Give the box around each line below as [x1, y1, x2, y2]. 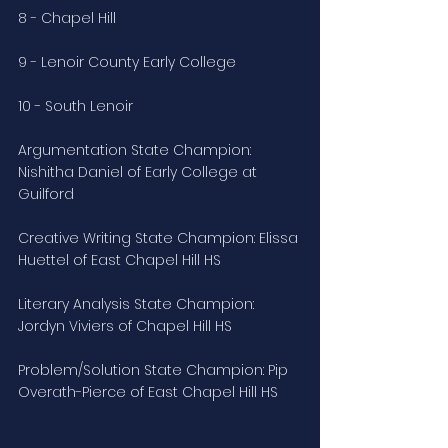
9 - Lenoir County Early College [18, 52, 236, 73]
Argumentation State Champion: [18, 140, 255, 161]
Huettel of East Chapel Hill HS [18, 250, 221, 271]
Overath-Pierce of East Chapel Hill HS [18, 382, 278, 403]
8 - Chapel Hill [18, 8, 116, 29]
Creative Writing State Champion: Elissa [18, 228, 302, 249]
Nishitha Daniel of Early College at [18, 162, 261, 183]
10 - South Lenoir [18, 96, 133, 117]
